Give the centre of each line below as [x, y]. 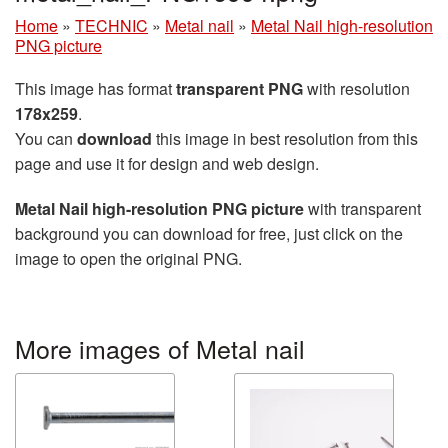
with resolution [356, 88]
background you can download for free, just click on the [209, 233]
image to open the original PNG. [128, 258]
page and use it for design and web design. [167, 163]
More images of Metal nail [160, 347]
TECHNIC [111, 25]
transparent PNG [239, 88]
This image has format [95, 88]
